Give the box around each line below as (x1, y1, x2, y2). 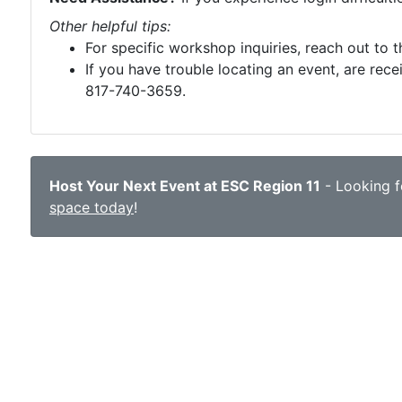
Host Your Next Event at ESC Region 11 (49, 177, 320, 195)
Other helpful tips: (49, 17, 170, 35)
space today (49, 198, 134, 216)
